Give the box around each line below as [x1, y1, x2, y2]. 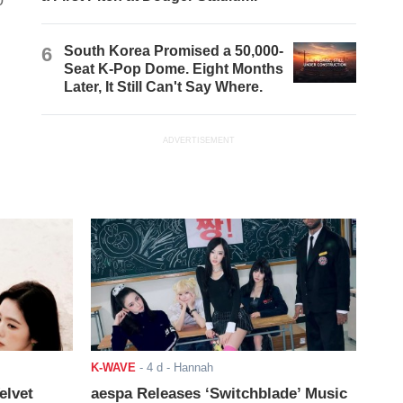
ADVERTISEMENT [163, 136, 236, 146]
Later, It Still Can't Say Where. [64, 79, 264, 95]
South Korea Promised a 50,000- [64, 43, 284, 59]
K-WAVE [90, 360, 136, 374]
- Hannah [162, 360, 213, 374]
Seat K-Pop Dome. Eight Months [64, 61, 284, 77]
